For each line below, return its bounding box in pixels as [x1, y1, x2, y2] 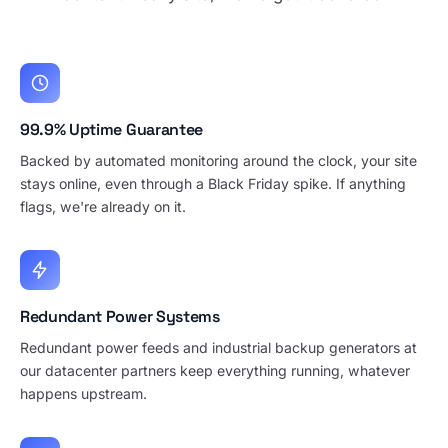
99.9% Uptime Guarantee [20, 119, 203, 140]
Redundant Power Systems [20, 306, 220, 327]
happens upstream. [20, 385, 147, 402]
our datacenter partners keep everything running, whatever [20, 362, 410, 379]
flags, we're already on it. [20, 198, 186, 215]
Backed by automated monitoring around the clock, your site [20, 152, 417, 169]
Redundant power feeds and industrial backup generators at [20, 339, 417, 356]
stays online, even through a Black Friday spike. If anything [20, 175, 406, 192]
